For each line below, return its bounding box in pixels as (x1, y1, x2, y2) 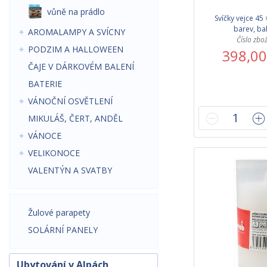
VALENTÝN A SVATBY (28, 164, 112, 176)
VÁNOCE (28, 130, 61, 141)
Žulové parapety (28, 207, 90, 218)
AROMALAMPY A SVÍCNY (28, 26, 125, 38)
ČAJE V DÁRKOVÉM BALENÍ (28, 61, 134, 72)
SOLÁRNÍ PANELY (28, 224, 98, 235)
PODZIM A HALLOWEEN (28, 44, 123, 55)
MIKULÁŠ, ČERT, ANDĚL (28, 113, 123, 124)
